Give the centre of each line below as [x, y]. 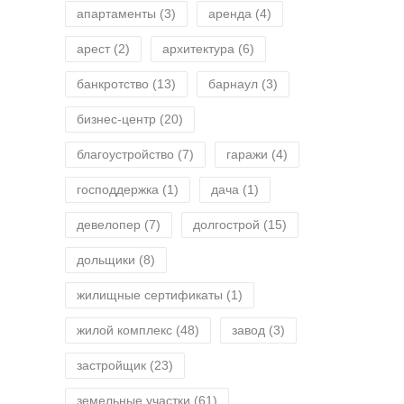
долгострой [227, 225]
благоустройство [125, 154]
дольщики [106, 260]
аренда [230, 14]
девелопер [109, 225]
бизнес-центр [116, 119]
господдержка [118, 189]
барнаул [234, 84]
